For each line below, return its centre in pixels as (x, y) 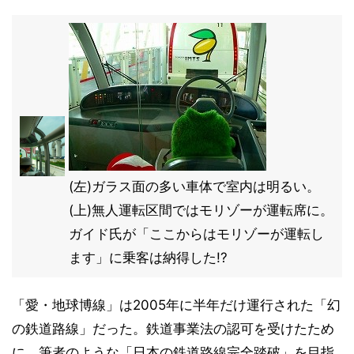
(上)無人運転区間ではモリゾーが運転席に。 (201, 210)
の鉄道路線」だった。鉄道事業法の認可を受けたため (173, 329)
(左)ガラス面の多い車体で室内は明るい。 (194, 186)
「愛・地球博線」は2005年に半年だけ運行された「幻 (176, 305)
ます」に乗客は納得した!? (148, 258)
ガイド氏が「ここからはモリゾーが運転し (196, 234)
